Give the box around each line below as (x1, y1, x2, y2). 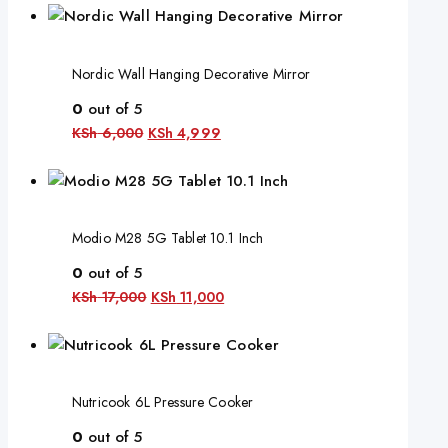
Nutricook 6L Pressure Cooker (72, 392, 254, 413)
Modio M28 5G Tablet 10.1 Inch (72, 228, 264, 249)
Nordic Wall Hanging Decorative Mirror (72, 63, 311, 84)
